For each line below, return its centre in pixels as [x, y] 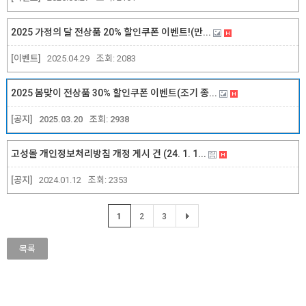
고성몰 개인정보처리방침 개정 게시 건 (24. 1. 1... [110, 154]
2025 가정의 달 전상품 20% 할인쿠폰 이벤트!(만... [112, 32]
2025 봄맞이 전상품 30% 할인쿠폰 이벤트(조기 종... [115, 93]
